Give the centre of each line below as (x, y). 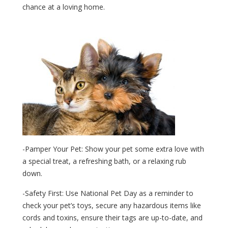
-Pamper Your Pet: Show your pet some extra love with (113, 149)
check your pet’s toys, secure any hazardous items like (112, 205)
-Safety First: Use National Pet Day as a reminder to (108, 193)
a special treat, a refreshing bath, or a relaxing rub (104, 161)
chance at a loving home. (64, 7)
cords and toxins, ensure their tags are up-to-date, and (112, 217)
